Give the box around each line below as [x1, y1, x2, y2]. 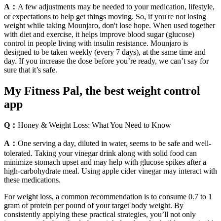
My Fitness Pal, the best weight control [4, 84, 200, 97]
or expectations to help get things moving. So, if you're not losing [4, 12, 206, 21]
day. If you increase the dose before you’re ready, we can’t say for [4, 56, 209, 65]
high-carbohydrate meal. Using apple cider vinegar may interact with [4, 167, 217, 176]
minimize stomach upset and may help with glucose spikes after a [4, 158, 206, 167]
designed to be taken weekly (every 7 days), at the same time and [4, 47, 206, 56]
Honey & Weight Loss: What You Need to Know [18, 121, 171, 130]
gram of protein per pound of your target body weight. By [4, 201, 184, 210]
